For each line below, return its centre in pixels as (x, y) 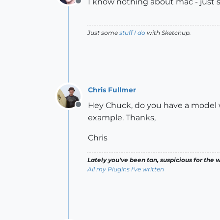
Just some (103, 33)
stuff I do (132, 33)
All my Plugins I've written (126, 169)
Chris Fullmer (112, 90)
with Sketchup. (168, 33)
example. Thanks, (122, 118)
